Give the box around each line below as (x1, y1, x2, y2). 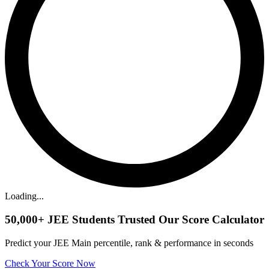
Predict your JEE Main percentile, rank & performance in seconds (5, 237, 253, 248)
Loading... (5, 191, 44, 202)
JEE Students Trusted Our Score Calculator (44, 213, 264, 226)
